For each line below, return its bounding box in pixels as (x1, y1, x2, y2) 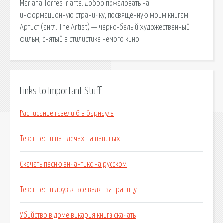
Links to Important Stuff (20, 86, 101, 96)
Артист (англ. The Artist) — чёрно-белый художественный (20, 23, 190, 31)
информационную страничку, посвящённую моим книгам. (20, 11, 190, 19)
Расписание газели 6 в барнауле (20, 110, 114, 118)
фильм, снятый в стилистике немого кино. (20, 35, 141, 43)
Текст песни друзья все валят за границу (20, 186, 137, 194)
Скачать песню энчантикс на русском (20, 160, 127, 169)
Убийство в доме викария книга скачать (20, 211, 136, 220)
